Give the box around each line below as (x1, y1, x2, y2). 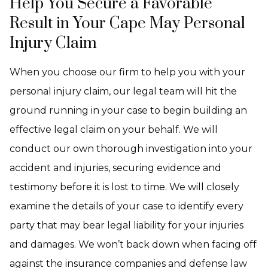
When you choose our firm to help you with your (10, 66, 245, 78)
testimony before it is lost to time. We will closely (10, 181, 239, 193)
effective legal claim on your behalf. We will (10, 124, 218, 135)
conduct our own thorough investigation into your (10, 143, 252, 154)
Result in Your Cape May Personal (10, 14, 245, 33)
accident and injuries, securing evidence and (10, 162, 221, 173)
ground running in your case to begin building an (10, 105, 247, 116)
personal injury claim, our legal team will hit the (10, 86, 237, 97)
